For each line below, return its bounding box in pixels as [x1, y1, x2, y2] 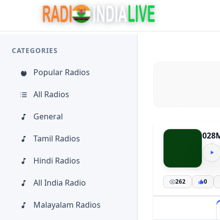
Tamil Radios [33, 133, 80, 144]
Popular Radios [33, 67, 90, 78]
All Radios [33, 89, 69, 100]
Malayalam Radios [33, 199, 101, 210]
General [33, 111, 63, 122]
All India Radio [33, 177, 86, 188]
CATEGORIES [12, 46, 57, 55]
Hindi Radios [33, 155, 80, 166]
